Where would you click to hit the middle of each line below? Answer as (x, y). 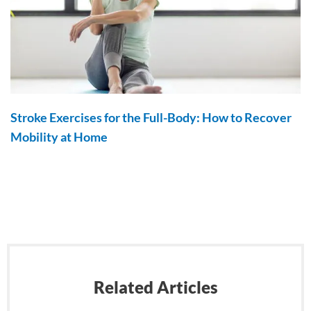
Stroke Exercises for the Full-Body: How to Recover (151, 118)
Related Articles (155, 287)
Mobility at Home (59, 137)
